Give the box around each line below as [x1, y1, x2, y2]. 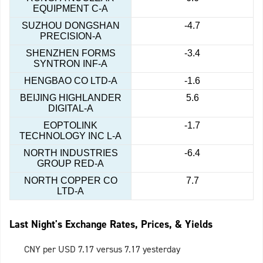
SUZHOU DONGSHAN [21, 21, 120, 31]
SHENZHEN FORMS [25, 48, 116, 59]
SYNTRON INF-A [33, 59, 107, 69]
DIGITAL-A [48, 103, 93, 114]
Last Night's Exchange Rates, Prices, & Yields [9, 217, 213, 232]
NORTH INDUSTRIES [23, 148, 118, 159]
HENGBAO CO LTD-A [23, 76, 117, 86]
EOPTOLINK [43, 120, 97, 131]
